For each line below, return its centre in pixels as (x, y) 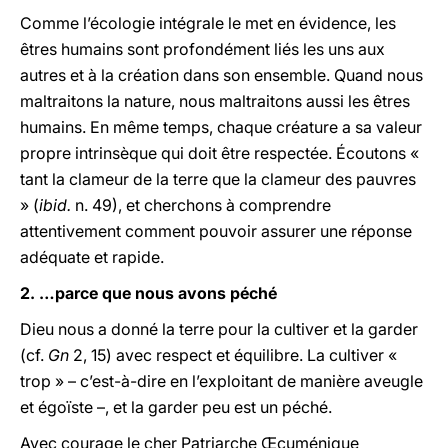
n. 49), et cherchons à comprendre (201, 205)
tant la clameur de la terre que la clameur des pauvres (218, 179)
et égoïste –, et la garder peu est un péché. (176, 407)
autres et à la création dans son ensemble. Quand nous (221, 75)
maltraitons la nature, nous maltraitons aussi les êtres (215, 101)
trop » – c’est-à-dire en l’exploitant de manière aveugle (221, 381)
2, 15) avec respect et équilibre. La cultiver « (233, 355)
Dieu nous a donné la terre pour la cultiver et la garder (219, 329)
